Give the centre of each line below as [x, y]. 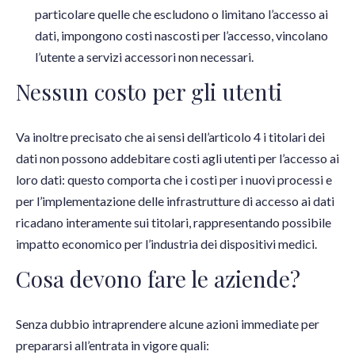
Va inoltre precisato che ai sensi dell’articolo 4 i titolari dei [170, 137]
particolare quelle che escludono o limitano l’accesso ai [181, 14]
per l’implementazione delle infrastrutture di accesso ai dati [175, 201]
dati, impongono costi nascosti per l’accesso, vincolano [181, 36]
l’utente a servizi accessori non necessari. [144, 57]
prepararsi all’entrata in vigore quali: [113, 345]
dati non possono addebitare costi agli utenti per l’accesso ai [177, 158]
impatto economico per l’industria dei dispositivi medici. [166, 244]
